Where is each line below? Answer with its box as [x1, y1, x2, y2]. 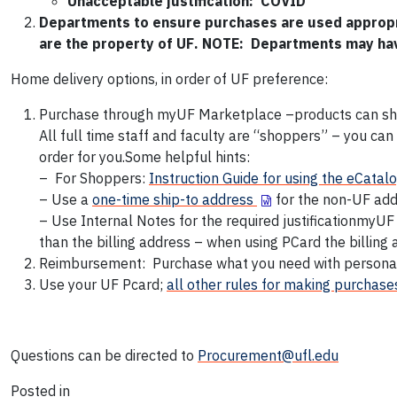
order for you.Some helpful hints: [39, 148, 250, 167]
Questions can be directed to [11, 346, 198, 365]
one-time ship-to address [92, 191, 257, 209]
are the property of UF [39, 35, 194, 53]
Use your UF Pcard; [39, 276, 167, 294]
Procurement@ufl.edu [198, 346, 339, 365]
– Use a [39, 191, 92, 209]
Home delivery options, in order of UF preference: [11, 70, 328, 89]
